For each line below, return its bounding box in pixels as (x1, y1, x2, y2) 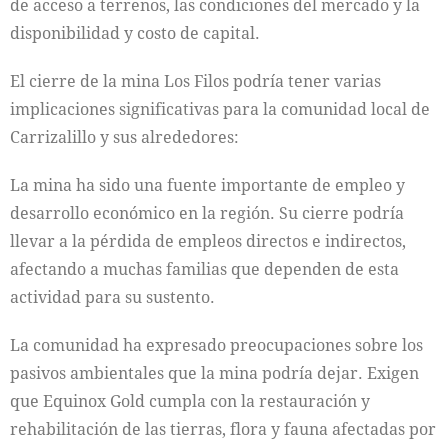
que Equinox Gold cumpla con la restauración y (10, 390, 370, 413)
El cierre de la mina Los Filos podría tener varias (10, 70, 381, 93)
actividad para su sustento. (10, 286, 215, 309)
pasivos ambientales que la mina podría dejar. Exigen (10, 362, 419, 385)
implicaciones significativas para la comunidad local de (10, 98, 430, 121)
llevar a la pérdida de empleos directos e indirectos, (10, 230, 406, 253)
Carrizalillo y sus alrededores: (10, 126, 239, 149)
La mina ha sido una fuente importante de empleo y (10, 174, 405, 197)
